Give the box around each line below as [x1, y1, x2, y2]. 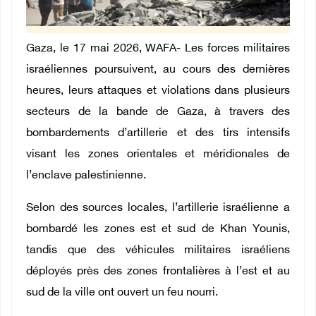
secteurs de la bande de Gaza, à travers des [26, 106, 290, 120]
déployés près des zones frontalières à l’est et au [26, 265, 290, 279]
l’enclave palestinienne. [26, 169, 146, 183]
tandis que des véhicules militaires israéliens [26, 244, 290, 258]
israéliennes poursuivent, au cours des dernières [26, 63, 290, 78]
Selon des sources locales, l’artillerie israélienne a [26, 202, 290, 216]
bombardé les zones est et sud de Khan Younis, [26, 223, 290, 237]
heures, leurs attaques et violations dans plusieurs [26, 85, 290, 99]
